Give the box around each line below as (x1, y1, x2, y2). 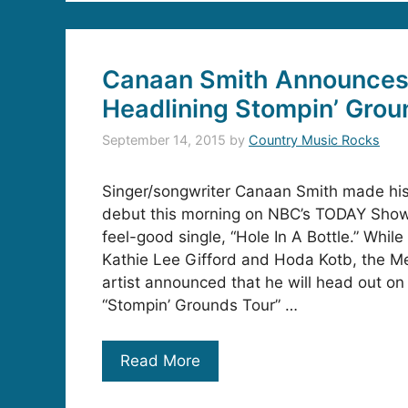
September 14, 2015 (102, 132, 226, 148)
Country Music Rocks (249, 132, 380, 148)
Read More (120, 351, 200, 370)
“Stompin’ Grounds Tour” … (102, 296, 298, 315)
